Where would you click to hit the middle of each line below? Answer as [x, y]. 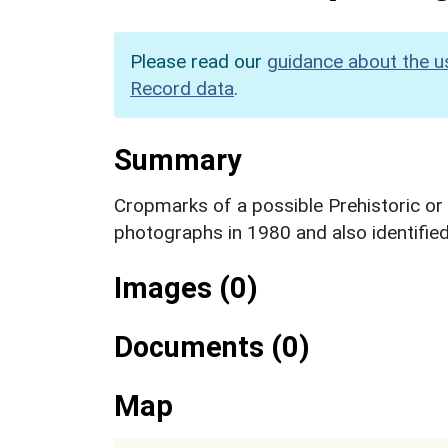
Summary [177, 159]
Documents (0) [212, 346]
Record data [182, 88]
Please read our [198, 61]
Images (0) [186, 287]
